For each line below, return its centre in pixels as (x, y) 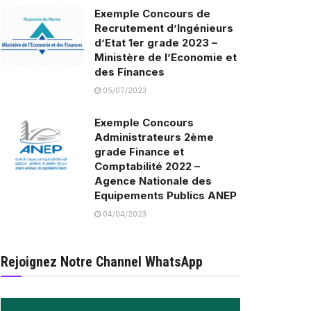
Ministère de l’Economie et (166, 58)
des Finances (129, 72)
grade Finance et (139, 152)
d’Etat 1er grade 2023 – (156, 43)
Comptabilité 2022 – (147, 167)
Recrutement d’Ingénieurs (164, 28)
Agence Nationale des (153, 181)
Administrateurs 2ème (154, 137)
